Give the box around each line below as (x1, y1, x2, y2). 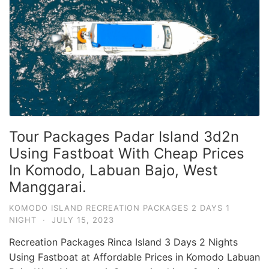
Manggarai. (9, 178, 86, 196)
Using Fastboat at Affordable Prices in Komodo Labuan (9, 250, 260, 263)
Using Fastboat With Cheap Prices (9, 144, 244, 162)
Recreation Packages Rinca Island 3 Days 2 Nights (9, 235, 238, 248)
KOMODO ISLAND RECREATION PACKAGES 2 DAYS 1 (9, 202, 230, 213)
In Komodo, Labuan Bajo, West (9, 161, 218, 179)
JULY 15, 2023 (52, 214, 114, 225)
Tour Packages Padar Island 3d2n (9, 127, 239, 145)
